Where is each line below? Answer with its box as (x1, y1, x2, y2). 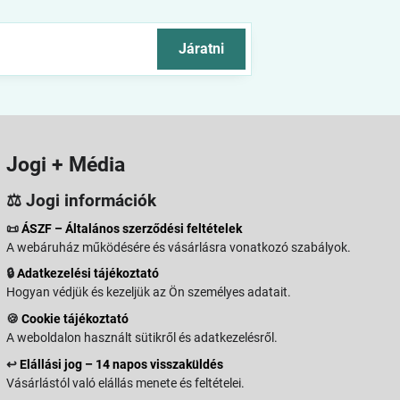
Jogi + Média (6, 151, 126, 177)
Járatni (179, 39, 225, 57)
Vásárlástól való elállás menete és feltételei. (6, 375, 246, 390)
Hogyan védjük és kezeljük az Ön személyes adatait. (6, 285, 292, 300)
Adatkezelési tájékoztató (17, 266, 160, 281)
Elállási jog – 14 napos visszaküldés (20, 356, 224, 371)
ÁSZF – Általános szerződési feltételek (21, 221, 243, 236)
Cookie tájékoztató (21, 312, 129, 327)
